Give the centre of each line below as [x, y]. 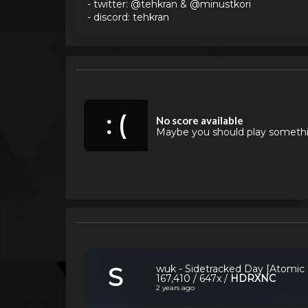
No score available [199, 120]
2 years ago [176, 287]
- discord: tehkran [128, 17]
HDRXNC [253, 278]
